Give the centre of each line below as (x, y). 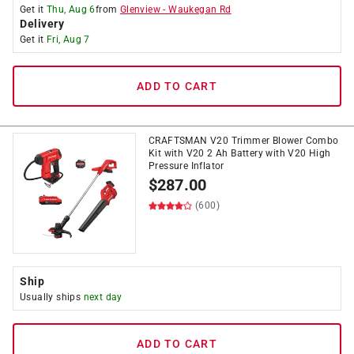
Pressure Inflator (186, 166)
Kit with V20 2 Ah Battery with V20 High (240, 153)
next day (103, 297)
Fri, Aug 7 (68, 40)
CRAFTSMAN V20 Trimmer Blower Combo (244, 141)
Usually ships (52, 297)
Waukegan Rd (200, 9)
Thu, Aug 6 (71, 9)
